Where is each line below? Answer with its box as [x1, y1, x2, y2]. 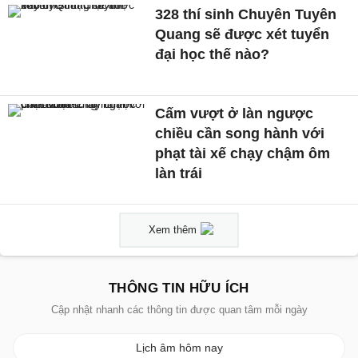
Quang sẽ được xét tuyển [155, 26, 330, 42]
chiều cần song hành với [155, 125, 325, 141]
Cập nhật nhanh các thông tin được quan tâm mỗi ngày [50, 303, 308, 316]
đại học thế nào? [155, 46, 270, 62]
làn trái [155, 165, 203, 181]
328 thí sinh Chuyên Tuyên [155, 6, 337, 22]
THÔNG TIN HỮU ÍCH [109, 280, 249, 296]
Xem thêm [149, 223, 197, 236]
